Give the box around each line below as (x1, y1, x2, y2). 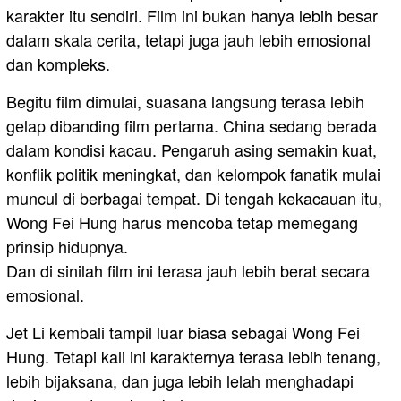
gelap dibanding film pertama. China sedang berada (6, 113, 377, 137)
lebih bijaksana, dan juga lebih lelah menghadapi (6, 368, 354, 392)
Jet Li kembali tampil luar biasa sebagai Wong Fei (6, 320, 360, 344)
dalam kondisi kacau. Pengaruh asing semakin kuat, (6, 137, 377, 161)
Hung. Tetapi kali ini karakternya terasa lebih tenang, (6, 344, 380, 368)
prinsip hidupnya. (6, 234, 128, 258)
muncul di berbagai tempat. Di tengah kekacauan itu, (6, 185, 382, 209)
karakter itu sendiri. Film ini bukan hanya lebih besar (6, 3, 378, 27)
